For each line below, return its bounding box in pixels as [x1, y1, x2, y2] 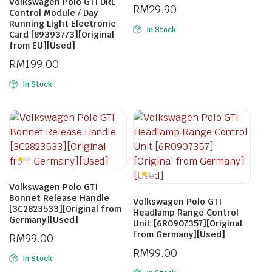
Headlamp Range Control [133, 207, 239, 218]
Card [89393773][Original [9, 29, 114, 40]
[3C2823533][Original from [9, 203, 121, 214]
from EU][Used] [9, 40, 75, 51]
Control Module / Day [9, 7, 98, 18]
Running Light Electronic [9, 18, 116, 29]
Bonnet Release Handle [9, 192, 109, 203]
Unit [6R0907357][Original [133, 218, 242, 229]
